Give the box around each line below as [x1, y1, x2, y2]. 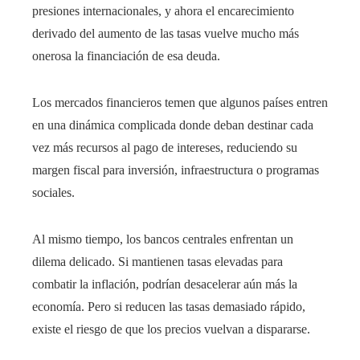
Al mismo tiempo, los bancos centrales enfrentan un [32, 232, 293, 247]
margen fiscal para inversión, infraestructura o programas [32, 163, 319, 178]
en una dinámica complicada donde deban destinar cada [32, 118, 313, 133]
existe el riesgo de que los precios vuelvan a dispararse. [32, 322, 310, 337]
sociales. [32, 186, 75, 200]
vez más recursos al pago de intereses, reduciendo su [32, 141, 297, 155]
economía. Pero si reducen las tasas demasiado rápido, [32, 300, 305, 314]
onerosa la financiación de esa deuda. [32, 49, 220, 63]
